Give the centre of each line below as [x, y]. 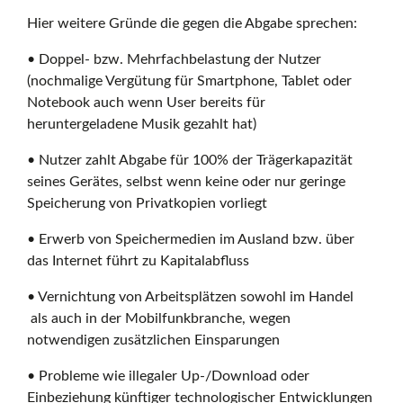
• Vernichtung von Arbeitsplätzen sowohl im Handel [191, 296]
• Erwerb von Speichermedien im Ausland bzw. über [191, 239]
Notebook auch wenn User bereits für [147, 102]
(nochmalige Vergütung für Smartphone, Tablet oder [190, 81]
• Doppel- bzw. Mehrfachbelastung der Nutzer [175, 59]
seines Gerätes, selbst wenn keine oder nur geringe [187, 181]
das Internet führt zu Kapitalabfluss [139, 260]
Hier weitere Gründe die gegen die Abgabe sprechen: [193, 23]
